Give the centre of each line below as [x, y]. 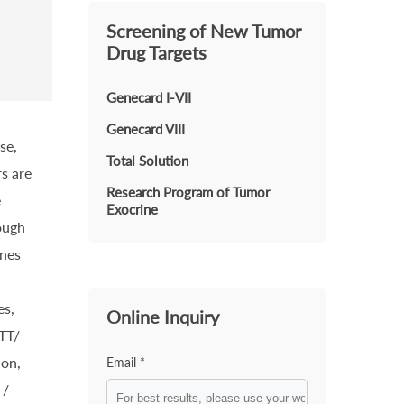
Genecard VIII [146, 129]
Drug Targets [157, 52]
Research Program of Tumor [188, 192]
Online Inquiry [163, 317]
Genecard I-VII [149, 97]
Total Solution [148, 161]
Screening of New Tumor [204, 31]
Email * [126, 362]
